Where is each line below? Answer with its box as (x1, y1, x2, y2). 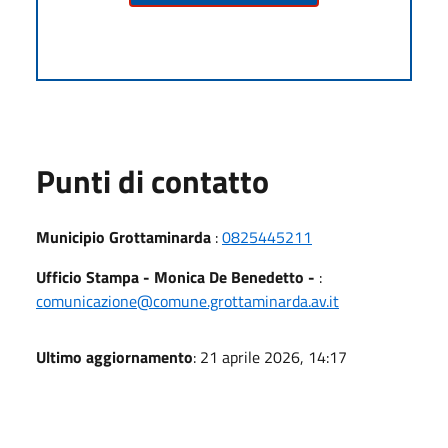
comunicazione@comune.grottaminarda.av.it (36, 288, 339, 313)
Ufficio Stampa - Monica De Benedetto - (36, 264, 315, 289)
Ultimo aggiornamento (36, 344, 193, 369)
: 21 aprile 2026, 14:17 (193, 344, 347, 369)
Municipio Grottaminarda (36, 224, 211, 249)
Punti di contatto (36, 156, 269, 205)
